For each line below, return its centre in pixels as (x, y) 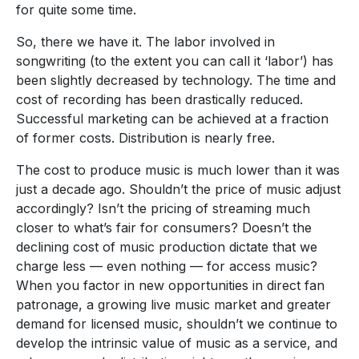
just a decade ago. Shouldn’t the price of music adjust (178, 189)
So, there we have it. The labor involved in (145, 41)
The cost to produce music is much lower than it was (178, 169)
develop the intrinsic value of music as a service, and (177, 343)
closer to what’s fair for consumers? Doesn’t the (164, 227)
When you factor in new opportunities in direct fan (170, 285)
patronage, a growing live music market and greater (173, 304)
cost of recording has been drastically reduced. (159, 99)
